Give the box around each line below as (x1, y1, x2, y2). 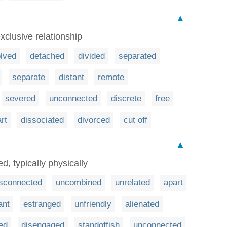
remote (98, 72, 124, 83)
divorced (78, 115, 110, 125)
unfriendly (74, 199, 111, 209)
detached (30, 51, 64, 61)
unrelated (115, 178, 150, 188)
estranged (23, 199, 61, 209)
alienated (125, 199, 159, 209)
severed (5, 94, 35, 104)
